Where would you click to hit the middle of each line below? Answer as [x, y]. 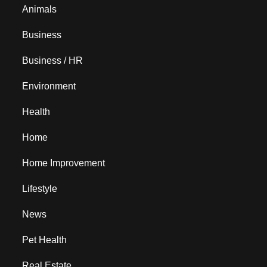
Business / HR [53, 61]
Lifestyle [40, 189]
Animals [40, 10]
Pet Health [45, 240]
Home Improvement [64, 163]
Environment [49, 86]
